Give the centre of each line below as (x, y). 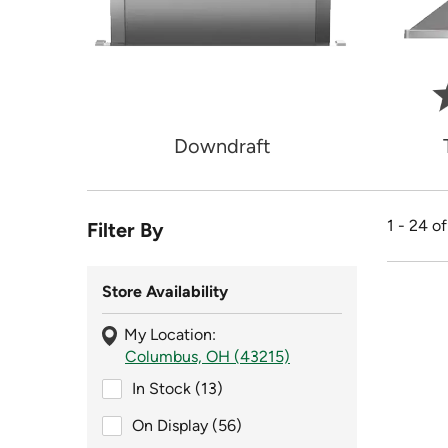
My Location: (170, 334)
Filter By (125, 229)
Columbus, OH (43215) (207, 356)
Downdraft (222, 145)
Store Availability (165, 291)
